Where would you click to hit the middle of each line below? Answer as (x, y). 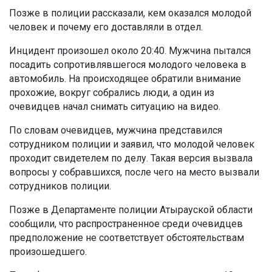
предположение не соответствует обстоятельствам (127, 238)
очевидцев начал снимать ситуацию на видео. (115, 107)
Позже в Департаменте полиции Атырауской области (131, 210)
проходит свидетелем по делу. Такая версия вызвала (131, 158)
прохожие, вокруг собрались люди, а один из (112, 93)
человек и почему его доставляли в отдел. (106, 27)
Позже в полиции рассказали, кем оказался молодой (130, 13)
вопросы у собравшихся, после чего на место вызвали (134, 172)
